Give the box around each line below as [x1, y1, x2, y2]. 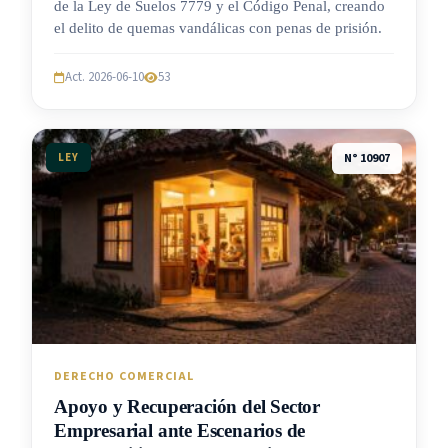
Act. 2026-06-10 [65, 68, 144, 87]
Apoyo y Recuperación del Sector [54, 396, 321, 418]
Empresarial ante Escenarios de [54, 420, 306, 442]
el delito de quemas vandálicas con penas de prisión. [54, 20, 382, 37]
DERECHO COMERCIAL [54, 368, 195, 386]
